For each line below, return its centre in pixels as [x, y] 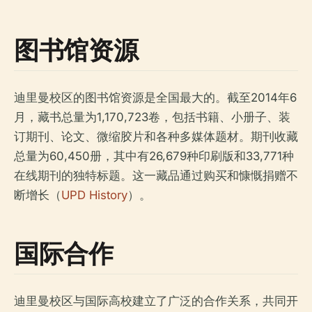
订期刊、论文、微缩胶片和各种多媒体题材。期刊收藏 [156, 137]
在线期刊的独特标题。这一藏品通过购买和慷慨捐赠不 [156, 176]
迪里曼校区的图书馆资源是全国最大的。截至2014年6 [155, 98]
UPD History [94, 195]
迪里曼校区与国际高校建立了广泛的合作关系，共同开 [156, 301]
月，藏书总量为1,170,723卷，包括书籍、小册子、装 [152, 117]
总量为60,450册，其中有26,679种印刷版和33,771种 [154, 156]
